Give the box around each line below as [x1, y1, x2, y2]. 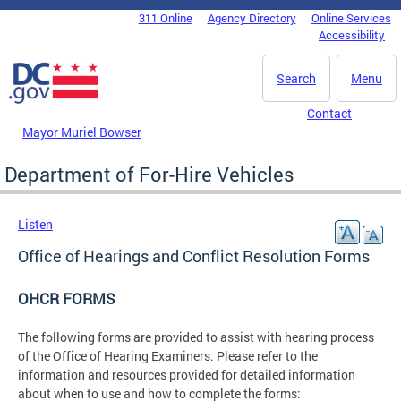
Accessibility [319, 27, 385, 43]
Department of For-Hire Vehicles [4, 160, 294, 187]
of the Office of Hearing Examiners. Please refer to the [18, 346, 318, 364]
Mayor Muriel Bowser [22, 123, 141, 141]
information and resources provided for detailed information [18, 365, 355, 383]
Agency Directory [207, 10, 296, 26]
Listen [18, 215, 53, 233]
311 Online [138, 10, 192, 26]
